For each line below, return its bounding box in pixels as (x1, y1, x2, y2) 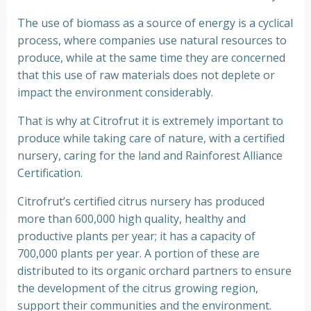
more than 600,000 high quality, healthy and (17, 211, 246, 226)
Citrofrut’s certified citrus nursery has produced (17, 194, 264, 209)
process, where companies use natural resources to (17, 33, 287, 48)
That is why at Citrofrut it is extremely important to (17, 113, 283, 128)
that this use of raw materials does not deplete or (17, 67, 275, 83)
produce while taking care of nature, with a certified (17, 131, 285, 146)
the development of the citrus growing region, (17, 280, 258, 296)
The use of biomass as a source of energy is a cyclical (17, 15, 293, 31)
